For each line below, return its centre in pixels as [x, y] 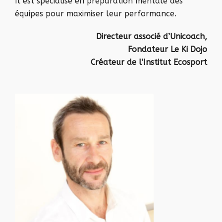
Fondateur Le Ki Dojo [167, 49]
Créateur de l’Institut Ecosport [149, 62]
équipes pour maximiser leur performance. [96, 14]
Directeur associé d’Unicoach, [152, 36]
